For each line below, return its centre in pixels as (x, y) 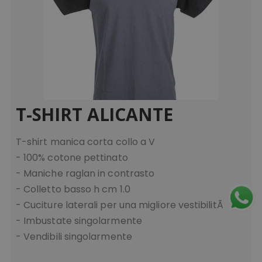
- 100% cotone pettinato (72, 157)
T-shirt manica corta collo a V (85, 142)
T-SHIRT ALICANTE (94, 114)
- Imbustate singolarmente (79, 220)
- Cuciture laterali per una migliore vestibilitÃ (120, 205)
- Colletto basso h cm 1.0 (73, 189)
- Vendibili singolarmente (74, 236)
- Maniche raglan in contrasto (85, 173)
